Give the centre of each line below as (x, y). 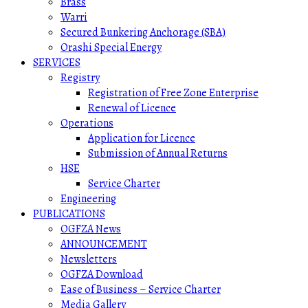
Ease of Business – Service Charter (141, 289)
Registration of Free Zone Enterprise (173, 93)
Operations (87, 123)
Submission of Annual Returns (158, 153)
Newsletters (89, 259)
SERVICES (57, 63)
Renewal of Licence (132, 108)
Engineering (88, 199)
